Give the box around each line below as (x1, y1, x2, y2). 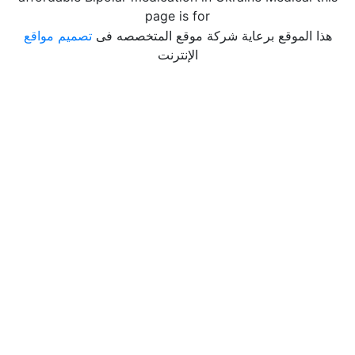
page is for (145, 8, 210, 24)
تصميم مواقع (23, 28, 92, 44)
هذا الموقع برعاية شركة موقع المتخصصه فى (91, 28, 332, 44)
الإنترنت (157, 47, 198, 63)
